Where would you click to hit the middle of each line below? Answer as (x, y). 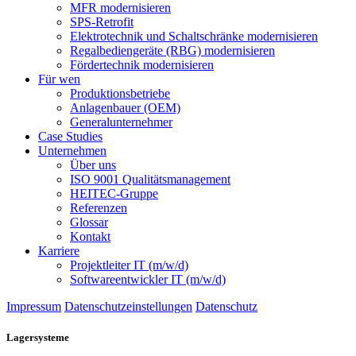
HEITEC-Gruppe (114, 194)
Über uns (93, 165)
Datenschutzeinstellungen (128, 307)
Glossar (89, 222)
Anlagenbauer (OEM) (125, 108)
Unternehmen (72, 151)
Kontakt (90, 237)
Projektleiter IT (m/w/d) (129, 265)
